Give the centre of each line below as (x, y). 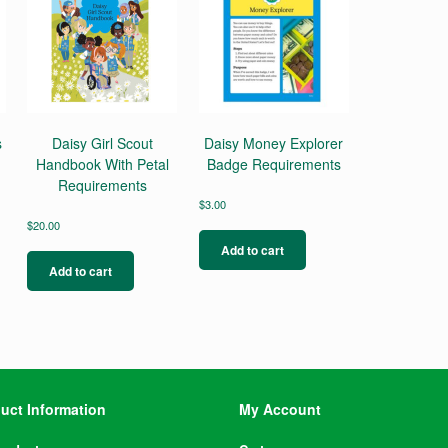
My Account (280, 408)
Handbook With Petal (102, 164)
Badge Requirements (273, 164)
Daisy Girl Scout (102, 143)
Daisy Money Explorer (274, 143)
